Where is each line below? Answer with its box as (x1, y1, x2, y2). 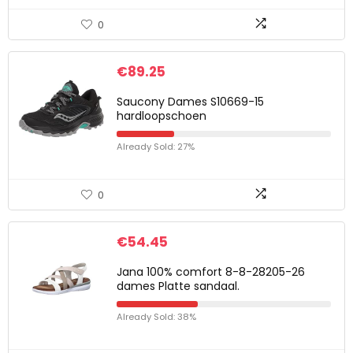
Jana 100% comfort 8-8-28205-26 (117, 264, 305, 280)
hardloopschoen (117, 108, 206, 124)
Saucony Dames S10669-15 (117, 94, 264, 110)
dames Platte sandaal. (117, 278, 240, 294)
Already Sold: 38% (117, 310, 196, 323)
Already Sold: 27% (117, 140, 195, 153)
